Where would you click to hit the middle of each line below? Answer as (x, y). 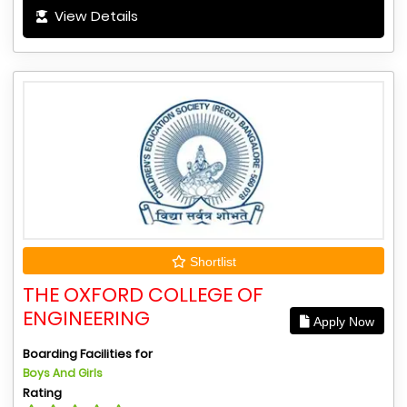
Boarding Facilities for (88, 354)
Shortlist (211, 262)
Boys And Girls (63, 373)
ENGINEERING (86, 319)
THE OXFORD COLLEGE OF (143, 295)
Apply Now (342, 322)
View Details (94, 16)
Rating (42, 393)
